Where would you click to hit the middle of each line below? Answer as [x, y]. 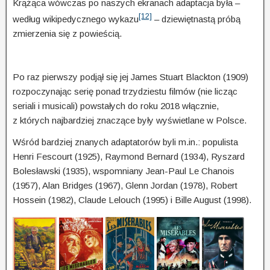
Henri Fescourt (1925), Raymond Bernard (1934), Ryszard [129, 156]
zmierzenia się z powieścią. [67, 33]
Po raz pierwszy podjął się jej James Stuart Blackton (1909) [130, 77]
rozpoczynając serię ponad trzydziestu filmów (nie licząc [125, 91]
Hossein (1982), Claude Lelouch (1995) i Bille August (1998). [132, 199]
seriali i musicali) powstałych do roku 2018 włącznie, [116, 105]
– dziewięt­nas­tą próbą [196, 19]
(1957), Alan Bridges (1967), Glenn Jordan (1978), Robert [125, 185]
